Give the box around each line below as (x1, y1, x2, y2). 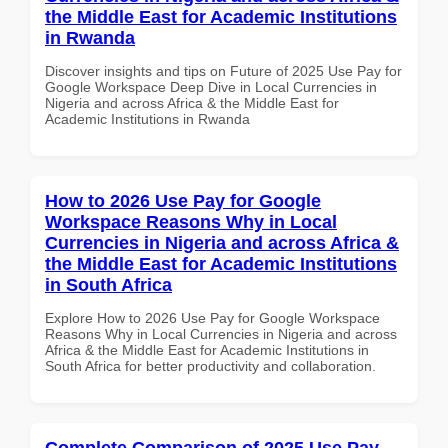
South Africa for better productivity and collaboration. (45, 357, 376, 374)
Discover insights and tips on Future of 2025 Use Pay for (45, 62, 402, 79)
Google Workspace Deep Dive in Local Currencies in (45, 78, 377, 95)
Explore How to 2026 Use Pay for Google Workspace (45, 309, 380, 326)
